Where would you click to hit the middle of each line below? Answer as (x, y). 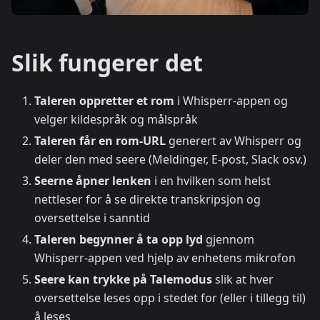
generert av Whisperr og (234, 140)
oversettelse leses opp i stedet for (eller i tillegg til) (170, 297)
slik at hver (243, 279)
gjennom (229, 239)
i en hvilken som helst (211, 180)
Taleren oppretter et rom (104, 100)
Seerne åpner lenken (93, 180)
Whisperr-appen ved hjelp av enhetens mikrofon (165, 257)
